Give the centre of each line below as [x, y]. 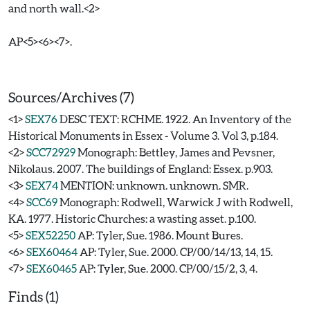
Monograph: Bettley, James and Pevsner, [176, 152]
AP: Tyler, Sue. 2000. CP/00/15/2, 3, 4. [168, 268]
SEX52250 [51, 235]
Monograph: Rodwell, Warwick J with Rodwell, [176, 202]
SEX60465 [52, 268]
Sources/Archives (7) [71, 97]
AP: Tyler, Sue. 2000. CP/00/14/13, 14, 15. [176, 252]
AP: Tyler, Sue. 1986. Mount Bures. [160, 235]
